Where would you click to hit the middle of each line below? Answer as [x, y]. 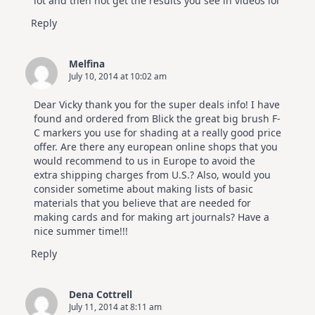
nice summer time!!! [81, 231]
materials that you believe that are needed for [142, 202]
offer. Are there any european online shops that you [156, 146]
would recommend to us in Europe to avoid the [144, 160]
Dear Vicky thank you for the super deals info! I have [157, 104]
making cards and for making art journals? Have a [152, 217]
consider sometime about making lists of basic [143, 188]
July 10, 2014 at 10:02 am [118, 76]
